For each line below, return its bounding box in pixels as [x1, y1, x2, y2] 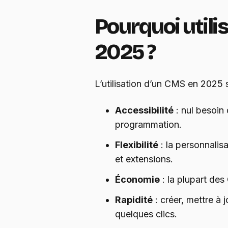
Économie [115, 174, 160, 185]
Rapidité [115, 194, 153, 206]
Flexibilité [115, 139, 158, 151]
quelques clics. [115, 209, 177, 220]
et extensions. [115, 154, 173, 165]
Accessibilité [115, 105, 174, 116]
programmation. [115, 119, 182, 130]
